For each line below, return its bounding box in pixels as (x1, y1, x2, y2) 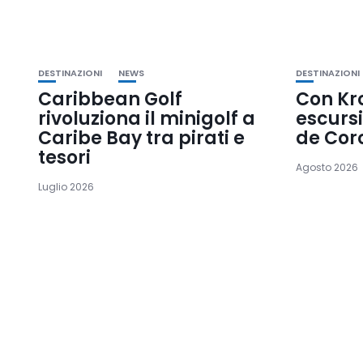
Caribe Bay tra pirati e (38, 125, 245, 151)
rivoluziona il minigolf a (38, 105, 255, 131)
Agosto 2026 (296, 160, 359, 174)
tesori (38, 144, 91, 170)
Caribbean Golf (38, 86, 182, 112)
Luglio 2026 (38, 179, 94, 194)
